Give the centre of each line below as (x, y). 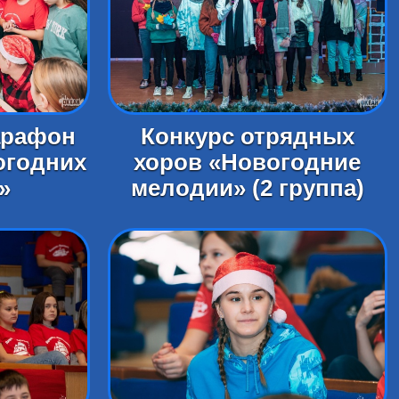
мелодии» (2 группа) (247, 187)
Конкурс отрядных (247, 136)
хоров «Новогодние (248, 162)
